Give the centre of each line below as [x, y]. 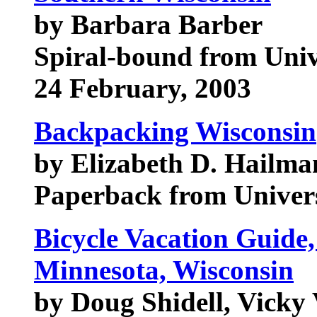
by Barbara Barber [148, 24]
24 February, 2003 [143, 88]
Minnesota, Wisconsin [164, 270]
